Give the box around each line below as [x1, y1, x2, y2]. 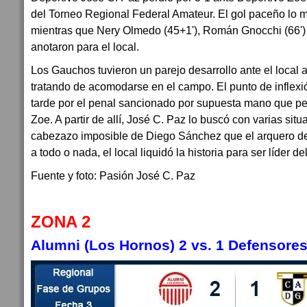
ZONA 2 [31, 213, 90, 231]
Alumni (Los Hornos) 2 [31, 237, 187, 253]
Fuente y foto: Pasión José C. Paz [31, 169, 195, 182]
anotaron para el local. [31, 40, 139, 53]
